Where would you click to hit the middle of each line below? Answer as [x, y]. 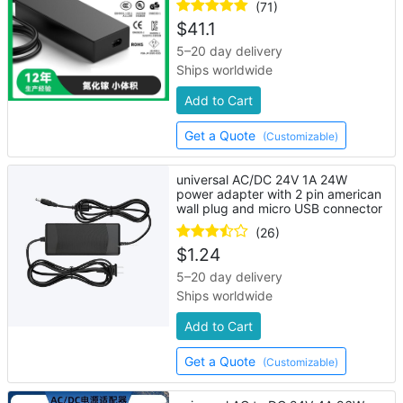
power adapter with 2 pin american [279, 194]
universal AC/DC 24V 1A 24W [262, 179]
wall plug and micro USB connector [280, 208]
